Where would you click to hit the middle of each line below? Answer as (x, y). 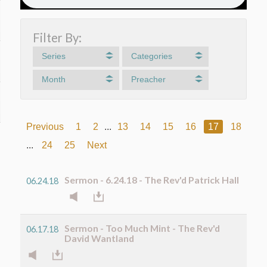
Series (53, 56)
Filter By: (58, 37)
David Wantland (100, 238)
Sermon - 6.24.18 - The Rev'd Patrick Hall (152, 179)
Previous (45, 126)
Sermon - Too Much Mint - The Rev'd (142, 228)
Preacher (148, 80)
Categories (151, 56)
